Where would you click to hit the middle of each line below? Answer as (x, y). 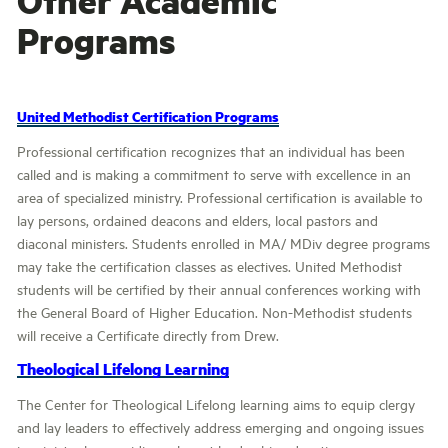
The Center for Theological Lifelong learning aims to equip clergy (216, 403)
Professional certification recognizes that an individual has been (211, 150)
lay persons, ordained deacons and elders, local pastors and (197, 219)
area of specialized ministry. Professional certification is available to (220, 196)
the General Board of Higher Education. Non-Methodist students (214, 311)
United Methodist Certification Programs (148, 116)
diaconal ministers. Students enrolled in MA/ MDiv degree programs (223, 242)
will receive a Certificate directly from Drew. (148, 334)
